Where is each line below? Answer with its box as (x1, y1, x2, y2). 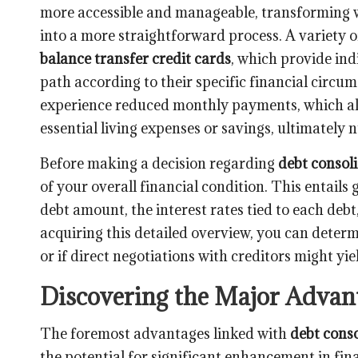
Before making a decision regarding (40, 153, 278, 173)
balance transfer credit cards (40, 49, 231, 68)
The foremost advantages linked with (40, 324, 290, 343)
